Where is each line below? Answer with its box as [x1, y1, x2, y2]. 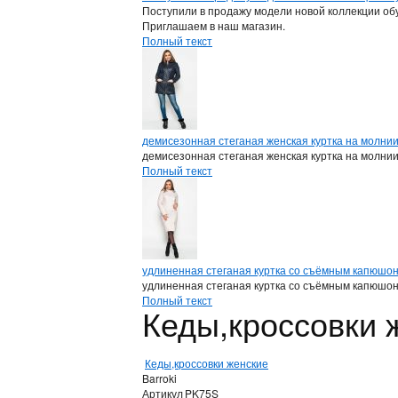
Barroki [142, 370, 177, 386]
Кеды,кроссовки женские [145, 354, 268, 370]
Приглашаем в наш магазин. [142, 17, 285, 33]
